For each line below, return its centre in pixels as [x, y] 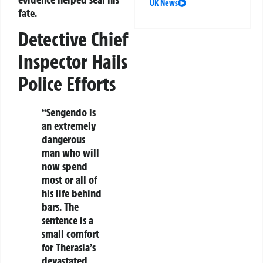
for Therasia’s [69, 247]
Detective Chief [73, 39]
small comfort [70, 233]
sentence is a [68, 220]
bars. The [60, 206]
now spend [65, 166]
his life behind [72, 193]
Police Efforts [67, 84]
